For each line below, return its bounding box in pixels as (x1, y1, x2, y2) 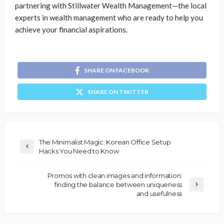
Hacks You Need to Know (39, 147, 119, 155)
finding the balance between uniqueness (54, 180, 182, 189)
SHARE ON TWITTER (87, 88, 148, 96)
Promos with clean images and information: (47, 171, 182, 180)
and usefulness (136, 189, 182, 198)
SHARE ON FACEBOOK (84, 66, 149, 74)
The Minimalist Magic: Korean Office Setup (39, 138, 171, 146)
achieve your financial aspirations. (15, 25, 127, 34)
